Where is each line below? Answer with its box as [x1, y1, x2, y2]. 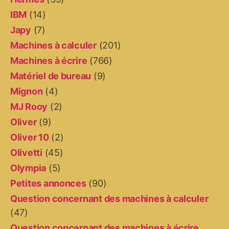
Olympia [10, 163, 47, 173]
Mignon [10, 86, 43, 97]
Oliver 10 [10, 132, 49, 143]
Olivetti [10, 147, 42, 158]
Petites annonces [10, 178, 86, 189]
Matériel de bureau [10, 71, 91, 81]
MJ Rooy [10, 101, 48, 112]
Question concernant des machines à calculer [10, 193, 209, 204]
